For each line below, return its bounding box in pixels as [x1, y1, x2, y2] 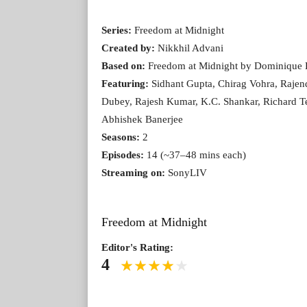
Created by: [101, 42, 155, 53]
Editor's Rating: [101, 241, 173, 253]
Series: [101, 24, 132, 36]
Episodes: [101, 149, 144, 160]
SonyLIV [165, 167, 207, 178]
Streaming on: [101, 167, 165, 178]
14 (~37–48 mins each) [144, 149, 246, 160]
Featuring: [101, 77, 149, 89]
